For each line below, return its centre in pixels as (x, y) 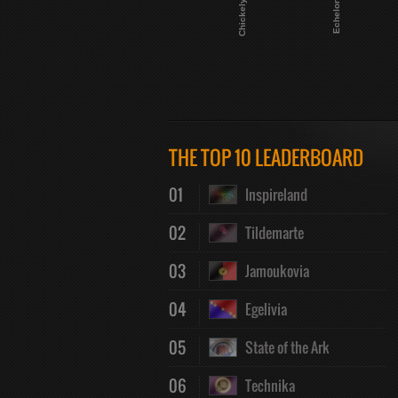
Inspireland (272, 195)
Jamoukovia (273, 271)
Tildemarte (270, 233)
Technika (266, 386)
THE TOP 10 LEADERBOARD (266, 157)
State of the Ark (283, 347)
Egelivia (262, 309)
